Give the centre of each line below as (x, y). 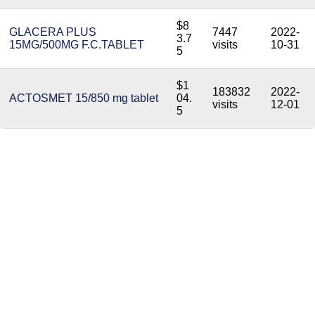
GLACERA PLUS (53, 32)
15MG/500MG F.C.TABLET (77, 45)
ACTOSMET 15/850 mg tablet (84, 98)
